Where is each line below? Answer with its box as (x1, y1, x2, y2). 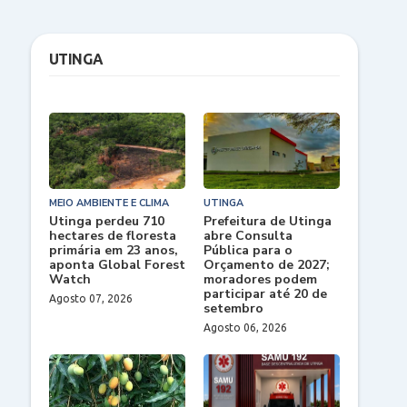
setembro (203, 300, 263, 317)
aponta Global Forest (48, 256, 185, 273)
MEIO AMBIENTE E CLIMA (48, 196, 169, 210)
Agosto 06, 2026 (203, 322, 287, 333)
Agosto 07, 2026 (48, 293, 133, 304)
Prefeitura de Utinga (203, 213, 332, 230)
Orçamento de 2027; (203, 256, 330, 273)
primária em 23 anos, (48, 242, 178, 259)
